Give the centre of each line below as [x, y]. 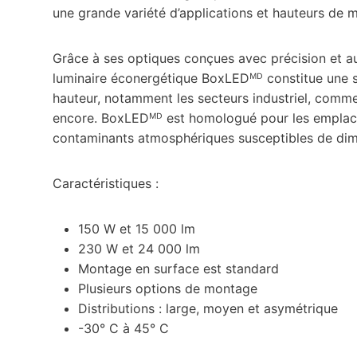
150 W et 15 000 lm [137, 228]
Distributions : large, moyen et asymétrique [208, 308]
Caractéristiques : [106, 183]
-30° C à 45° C [124, 328]
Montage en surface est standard [178, 268]
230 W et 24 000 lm [139, 248]
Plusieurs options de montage [168, 288]
